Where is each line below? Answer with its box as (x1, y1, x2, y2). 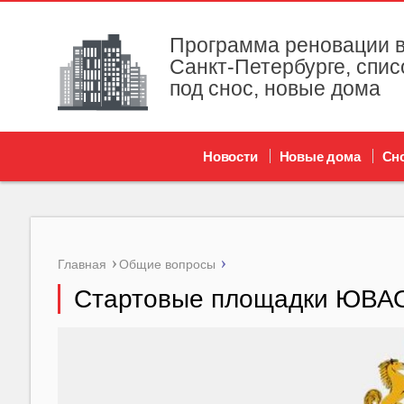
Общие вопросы (118, 257, 216, 271)
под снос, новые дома (169, 77, 381, 100)
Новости (202, 149, 258, 164)
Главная (57, 257, 106, 271)
